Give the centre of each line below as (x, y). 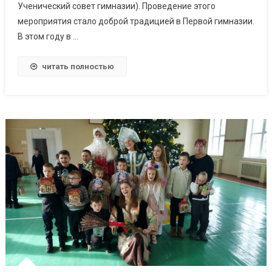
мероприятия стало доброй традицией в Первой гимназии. (136, 22)
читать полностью (78, 67)
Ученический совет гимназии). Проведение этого (116, 6)
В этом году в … (48, 37)
